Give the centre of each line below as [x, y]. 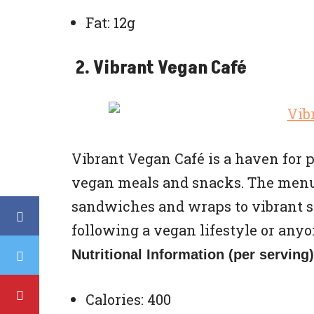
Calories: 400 [128, 299]
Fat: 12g [110, 22]
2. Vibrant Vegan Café [159, 68]
